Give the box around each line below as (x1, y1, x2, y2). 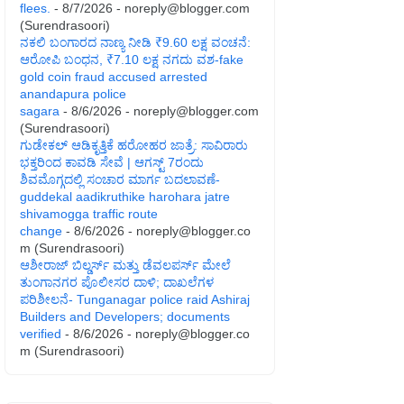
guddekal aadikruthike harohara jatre (20, 188, 230, 204)
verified (20, 326, 61, 341)
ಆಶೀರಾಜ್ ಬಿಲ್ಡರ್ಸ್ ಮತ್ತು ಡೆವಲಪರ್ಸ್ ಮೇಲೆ (20, 257, 231, 272)
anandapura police (20, 86, 126, 101)
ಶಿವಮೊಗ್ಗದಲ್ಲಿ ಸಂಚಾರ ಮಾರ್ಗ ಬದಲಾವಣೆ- (20, 171, 220, 187)
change (20, 223, 62, 238)
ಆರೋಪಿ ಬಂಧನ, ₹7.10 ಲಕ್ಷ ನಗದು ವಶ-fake (20, 51, 243, 67)
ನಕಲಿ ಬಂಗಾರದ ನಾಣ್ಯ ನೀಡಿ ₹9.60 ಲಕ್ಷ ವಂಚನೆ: (20, 34, 251, 50)
